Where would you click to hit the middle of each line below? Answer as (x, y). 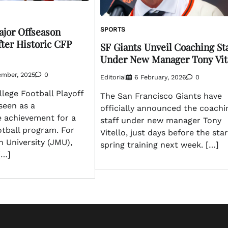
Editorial (113, 77)
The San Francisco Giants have (161, 96)
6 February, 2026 (160, 77)
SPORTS (113, 29)
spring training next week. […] (159, 145)
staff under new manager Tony (161, 121)
